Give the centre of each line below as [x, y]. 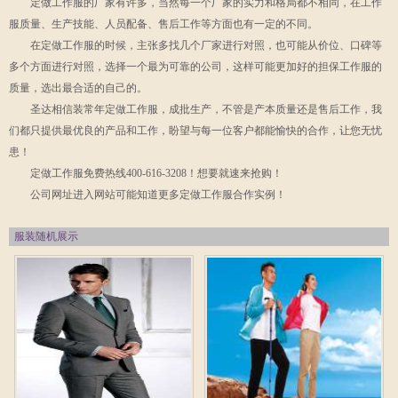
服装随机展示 [46, 237]
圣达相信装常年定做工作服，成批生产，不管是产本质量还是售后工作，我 [206, 110]
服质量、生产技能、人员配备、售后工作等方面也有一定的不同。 [163, 24]
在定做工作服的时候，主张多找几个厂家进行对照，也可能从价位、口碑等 [206, 46]
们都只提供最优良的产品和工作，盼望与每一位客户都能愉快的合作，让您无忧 [195, 131]
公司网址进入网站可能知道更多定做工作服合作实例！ [158, 195]
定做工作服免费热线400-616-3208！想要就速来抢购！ [156, 174]
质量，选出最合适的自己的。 [78, 88]
